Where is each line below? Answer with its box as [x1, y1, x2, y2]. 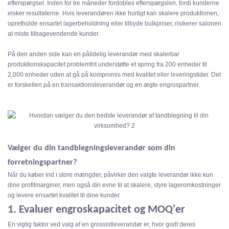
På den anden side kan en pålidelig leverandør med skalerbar [8, 51, 179, 58]
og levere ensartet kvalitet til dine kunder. [8, 192, 121, 199]
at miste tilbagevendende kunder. [8, 30, 100, 38]
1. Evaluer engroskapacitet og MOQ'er [8, 204, 185, 216]
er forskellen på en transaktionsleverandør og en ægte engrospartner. [8, 81, 200, 89]
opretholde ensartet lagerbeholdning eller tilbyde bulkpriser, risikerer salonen [8, 20, 221, 28]
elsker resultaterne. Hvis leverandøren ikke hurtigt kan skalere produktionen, [8, 10, 219, 17]
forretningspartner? [8, 158, 77, 167]
